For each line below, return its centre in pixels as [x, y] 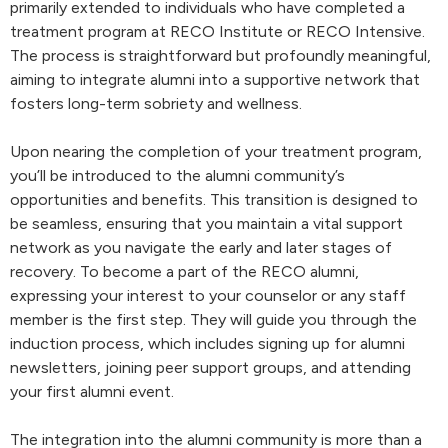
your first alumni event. [92, 391]
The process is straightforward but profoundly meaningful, [220, 55]
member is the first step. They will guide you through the [213, 319]
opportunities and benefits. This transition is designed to [214, 199]
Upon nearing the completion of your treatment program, [216, 151]
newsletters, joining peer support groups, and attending [210, 367]
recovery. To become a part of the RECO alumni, [184, 271]
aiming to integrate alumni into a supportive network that [215, 79]
